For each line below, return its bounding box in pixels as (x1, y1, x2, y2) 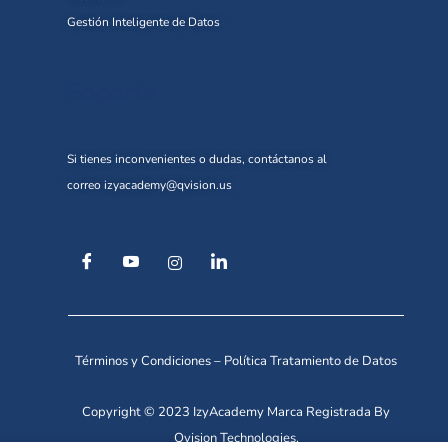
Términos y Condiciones (75, 352, 211, 371)
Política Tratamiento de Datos (224, 352, 397, 371)
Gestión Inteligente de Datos (67, 14, 220, 31)
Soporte (67, 76, 156, 109)
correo (67, 177, 104, 194)
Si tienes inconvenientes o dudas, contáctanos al (67, 151, 327, 168)
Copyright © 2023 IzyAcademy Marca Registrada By (82, 403, 390, 422)
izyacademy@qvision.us (104, 177, 232, 194)
